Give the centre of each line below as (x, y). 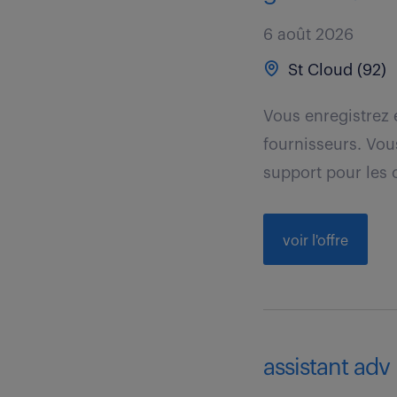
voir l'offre (316, 241)
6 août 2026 (309, 35)
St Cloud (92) (335, 70)
